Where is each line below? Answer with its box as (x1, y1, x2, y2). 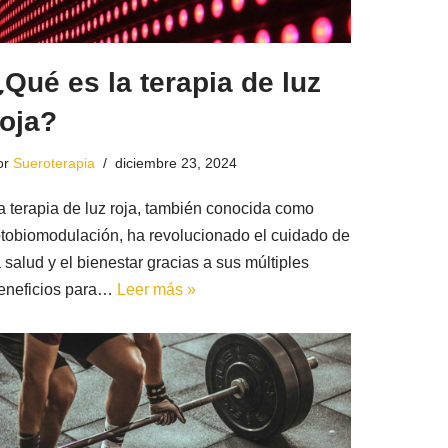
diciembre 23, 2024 (114, 155, 237, 172)
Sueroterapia (12, 155, 95, 172)
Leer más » (116, 281, 196, 299)
